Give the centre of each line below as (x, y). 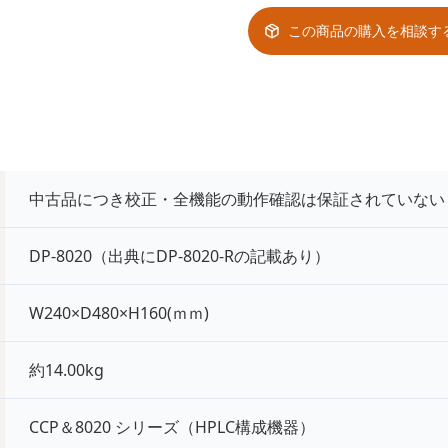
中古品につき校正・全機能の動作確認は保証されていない (237, 199)
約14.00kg (67, 370)
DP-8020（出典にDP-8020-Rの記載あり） (180, 256)
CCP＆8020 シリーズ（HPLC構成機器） (172, 427)
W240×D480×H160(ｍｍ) (119, 313)
